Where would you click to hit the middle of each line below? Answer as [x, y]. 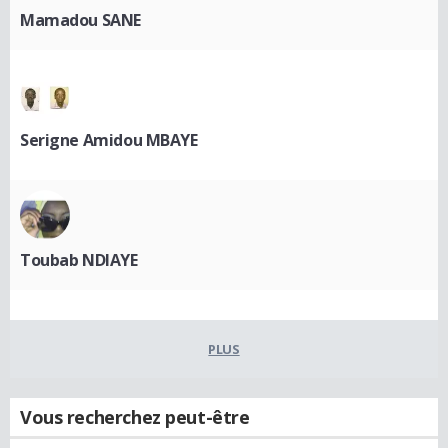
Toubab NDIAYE [79, 259]
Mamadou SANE [80, 19]
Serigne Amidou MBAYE [109, 139]
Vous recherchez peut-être [135, 416]
